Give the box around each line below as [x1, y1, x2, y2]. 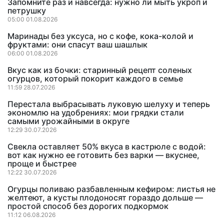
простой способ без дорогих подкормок [7, 201, 168, 211]
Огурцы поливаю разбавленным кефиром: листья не [7, 184, 215, 194]
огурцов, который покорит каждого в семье [7, 73, 183, 83]
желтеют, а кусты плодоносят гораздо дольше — [7, 192, 203, 202]
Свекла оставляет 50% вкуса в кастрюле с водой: [7, 141, 206, 151]
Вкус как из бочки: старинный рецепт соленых [7, 65, 192, 75]
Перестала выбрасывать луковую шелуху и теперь [7, 99, 210, 109]
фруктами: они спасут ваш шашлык [7, 39, 147, 49]
